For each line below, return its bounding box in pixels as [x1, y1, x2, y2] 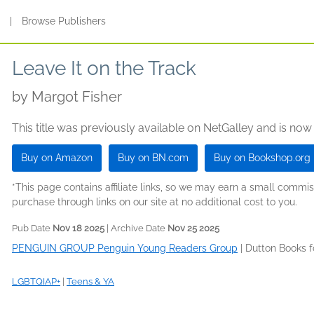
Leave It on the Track [12, 57, 196, 80]
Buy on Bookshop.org [214, 152, 310, 163]
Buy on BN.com [118, 152, 189, 163]
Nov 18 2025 [53, 223, 104, 233]
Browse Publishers [22, 15, 107, 27]
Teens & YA [67, 276, 114, 287]
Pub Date [12, 223, 53, 233]
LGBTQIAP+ [12, 276, 60, 287]
